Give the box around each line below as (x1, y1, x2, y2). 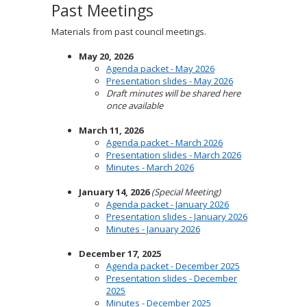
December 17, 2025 (79, 247, 161, 260)
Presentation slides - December (106, 272, 237, 284)
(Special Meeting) (151, 186, 221, 198)
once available (106, 99, 163, 112)
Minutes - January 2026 (106, 223, 200, 235)
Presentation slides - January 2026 (106, 210, 247, 223)
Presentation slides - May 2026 (106, 75, 233, 87)
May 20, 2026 (79, 50, 133, 62)
